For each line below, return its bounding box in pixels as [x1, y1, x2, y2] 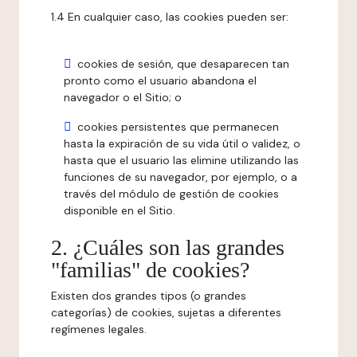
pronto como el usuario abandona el [64, 73, 257, 88]
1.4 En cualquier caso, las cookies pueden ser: [51, 10, 288, 24]
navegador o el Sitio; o [64, 90, 182, 104]
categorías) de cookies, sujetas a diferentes [51, 305, 281, 320]
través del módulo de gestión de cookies [64, 186, 279, 201]
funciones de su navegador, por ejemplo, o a [64, 170, 297, 184]
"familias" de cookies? [51, 257, 249, 282]
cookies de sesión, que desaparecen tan [77, 57, 289, 71]
